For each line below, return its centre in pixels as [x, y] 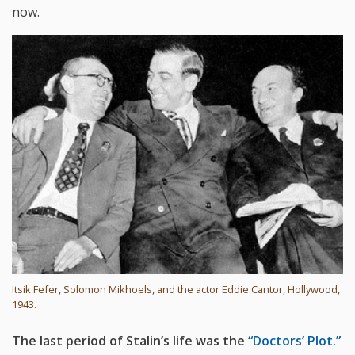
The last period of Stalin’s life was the [130, 341]
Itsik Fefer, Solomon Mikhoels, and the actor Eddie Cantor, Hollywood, [176, 290]
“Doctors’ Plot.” [294, 341]
